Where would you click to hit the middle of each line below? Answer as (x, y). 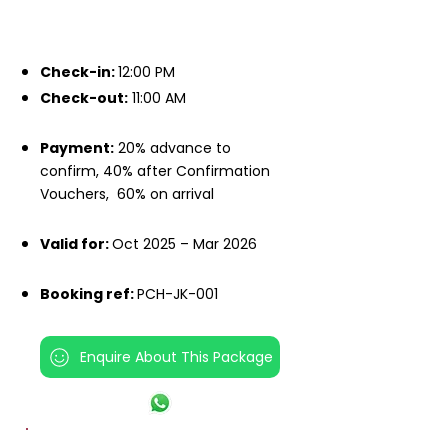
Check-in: (79, 72)
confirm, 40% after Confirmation (155, 171)
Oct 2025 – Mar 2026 (184, 244)
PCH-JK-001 (177, 294)
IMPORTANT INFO (117, 16)
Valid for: (76, 244)
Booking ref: (88, 294)
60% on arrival (165, 194)
